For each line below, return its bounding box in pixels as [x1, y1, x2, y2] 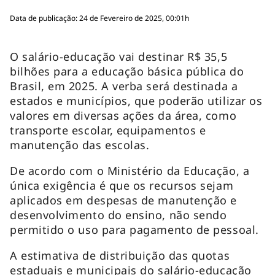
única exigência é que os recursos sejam [10, 177, 234, 193]
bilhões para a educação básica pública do [10, 63, 244, 79]
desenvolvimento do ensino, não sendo [10, 207, 227, 222]
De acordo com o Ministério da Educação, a [10, 163, 250, 178]
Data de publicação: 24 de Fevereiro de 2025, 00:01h [10, 12, 189, 23]
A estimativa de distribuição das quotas [10, 247, 230, 263]
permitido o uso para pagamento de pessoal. [10, 222, 263, 237]
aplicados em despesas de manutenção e [10, 192, 237, 207]
